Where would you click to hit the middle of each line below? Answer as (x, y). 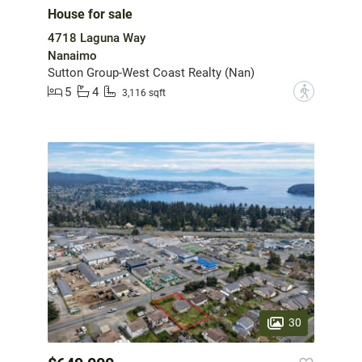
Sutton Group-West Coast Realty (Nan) (151, 73)
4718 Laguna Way (97, 38)
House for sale (90, 15)
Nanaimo (72, 56)
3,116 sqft (144, 93)
